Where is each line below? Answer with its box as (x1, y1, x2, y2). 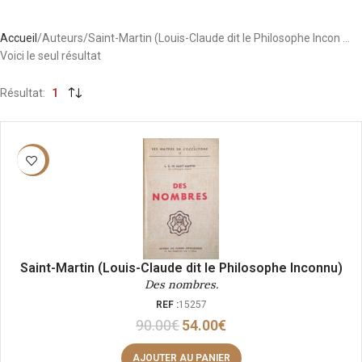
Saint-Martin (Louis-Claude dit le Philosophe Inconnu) (19, 260, 343, 276)
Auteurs (42, 32, 83, 44)
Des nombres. (144, 277, 218, 292)
